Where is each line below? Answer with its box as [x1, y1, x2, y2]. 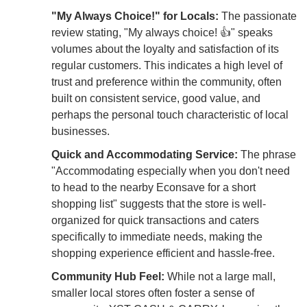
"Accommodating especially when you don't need [51, 164, 290, 177]
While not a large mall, [164, 270, 275, 282]
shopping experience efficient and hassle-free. [51, 247, 275, 259]
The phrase [238, 148, 296, 160]
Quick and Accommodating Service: [51, 148, 238, 160]
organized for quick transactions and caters [51, 214, 259, 226]
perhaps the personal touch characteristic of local [51, 108, 288, 121]
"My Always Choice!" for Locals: [51, 10, 219, 22]
